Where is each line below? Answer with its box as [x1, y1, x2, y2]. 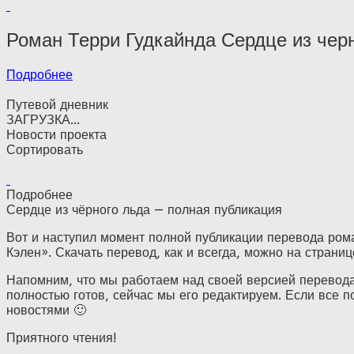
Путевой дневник [6, 96, 108, 112]
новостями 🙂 [6, 302, 86, 318]
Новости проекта [6, 126, 107, 142]
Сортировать [6, 141, 83, 157]
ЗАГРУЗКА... [6, 111, 80, 127]
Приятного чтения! [6, 330, 117, 345]
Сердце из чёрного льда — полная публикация [6, 201, 282, 217]
